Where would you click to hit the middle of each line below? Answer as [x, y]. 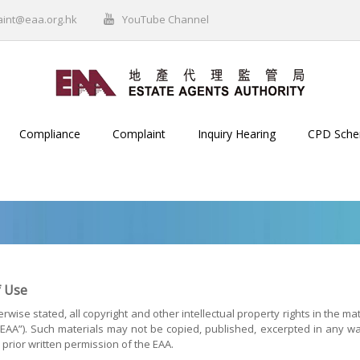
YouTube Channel [166, 19]
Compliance [50, 134]
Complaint [139, 134]
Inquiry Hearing [237, 134]
